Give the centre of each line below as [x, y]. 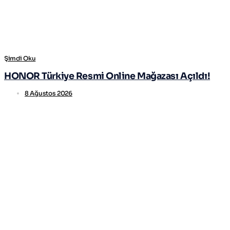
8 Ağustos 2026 [49, 93]
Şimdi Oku [20, 58]
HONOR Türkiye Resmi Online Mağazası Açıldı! [107, 76]
